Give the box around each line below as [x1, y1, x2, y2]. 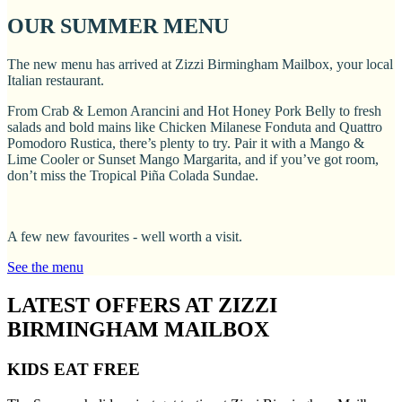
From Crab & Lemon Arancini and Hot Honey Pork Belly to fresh [7, 103, 381, 118]
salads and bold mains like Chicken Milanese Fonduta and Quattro [7, 119, 382, 135]
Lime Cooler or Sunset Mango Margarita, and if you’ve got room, [7, 152, 379, 167]
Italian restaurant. [7, 73, 104, 88]
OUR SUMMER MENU [7, 14, 229, 39]
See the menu [7, 259, 83, 275]
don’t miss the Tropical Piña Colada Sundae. [7, 168, 258, 183]
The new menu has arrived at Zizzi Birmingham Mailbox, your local [7, 57, 393, 72]
